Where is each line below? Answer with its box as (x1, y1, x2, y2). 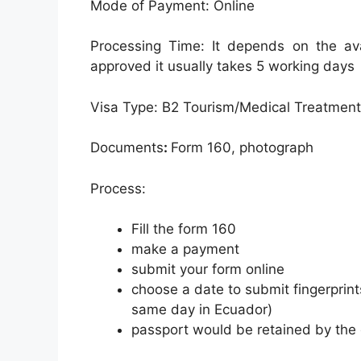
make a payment (131, 241, 239, 258)
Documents (90, 139, 164, 156)
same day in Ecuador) (131, 301, 272, 318)
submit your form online (131, 261, 284, 278)
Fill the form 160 (131, 221, 236, 238)
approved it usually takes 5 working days (90, 58, 355, 75)
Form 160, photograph (171, 139, 313, 156)
